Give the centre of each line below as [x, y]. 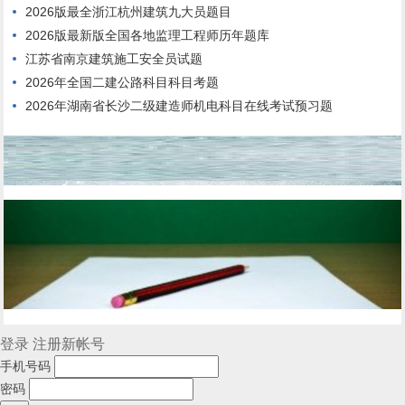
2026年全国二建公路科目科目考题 [122, 83]
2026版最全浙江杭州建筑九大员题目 [129, 12]
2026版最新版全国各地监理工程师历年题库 [148, 36]
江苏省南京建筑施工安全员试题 [114, 59]
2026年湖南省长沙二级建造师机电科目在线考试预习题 [179, 106]
